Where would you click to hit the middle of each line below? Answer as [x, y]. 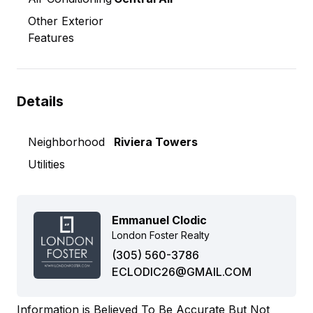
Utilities [46, 164]
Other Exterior [66, 21]
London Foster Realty [161, 235]
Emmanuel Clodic [159, 220]
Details [40, 101]
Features [51, 38]
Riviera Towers [155, 142]
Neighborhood [66, 142]
